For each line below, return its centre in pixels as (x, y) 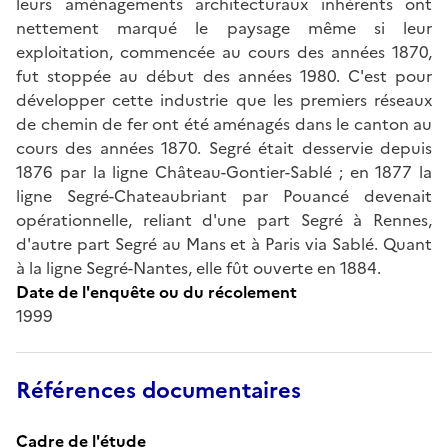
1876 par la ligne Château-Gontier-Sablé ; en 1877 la (224, 171)
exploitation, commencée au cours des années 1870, (224, 51)
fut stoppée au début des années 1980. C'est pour (224, 75)
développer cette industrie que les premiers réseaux (224, 99)
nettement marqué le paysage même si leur (224, 27)
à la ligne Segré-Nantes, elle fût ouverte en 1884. (198, 267)
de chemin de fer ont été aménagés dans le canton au (224, 123)
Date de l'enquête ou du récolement (156, 291)
